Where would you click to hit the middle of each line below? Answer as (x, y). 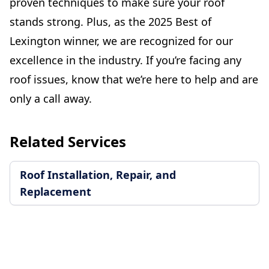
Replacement (56, 192)
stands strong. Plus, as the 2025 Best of (110, 22)
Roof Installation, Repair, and (98, 175)
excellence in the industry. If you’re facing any (125, 60)
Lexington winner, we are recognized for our (121, 41)
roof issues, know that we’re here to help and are (134, 80)
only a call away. (51, 99)
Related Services (68, 142)
